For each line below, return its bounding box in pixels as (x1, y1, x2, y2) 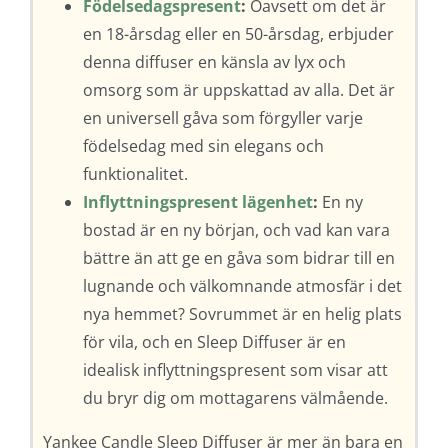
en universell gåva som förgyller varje (82, 107, 363, 130)
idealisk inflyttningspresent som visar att (82, 359, 388, 382)
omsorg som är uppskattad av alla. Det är (82, 79, 395, 102)
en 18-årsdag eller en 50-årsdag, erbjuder (82, 23, 394, 46)
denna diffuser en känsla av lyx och (82, 51, 346, 74)
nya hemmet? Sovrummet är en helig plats (82, 303, 402, 326)
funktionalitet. (82, 163, 188, 186)
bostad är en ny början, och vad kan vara (82, 219, 390, 242)
